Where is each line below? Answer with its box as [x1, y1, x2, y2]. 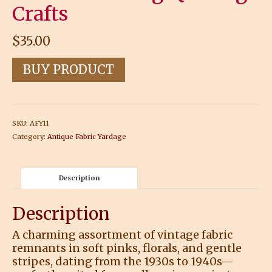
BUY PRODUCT [23, 61, 114, 77]
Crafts [12, 1, 68, 26]
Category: [12, 132, 47, 141]
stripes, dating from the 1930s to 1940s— [12, 254, 234, 268]
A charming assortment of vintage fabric [12, 227, 233, 242]
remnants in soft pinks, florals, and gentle [12, 240, 242, 255]
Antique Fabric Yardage [47, 132, 126, 141]
